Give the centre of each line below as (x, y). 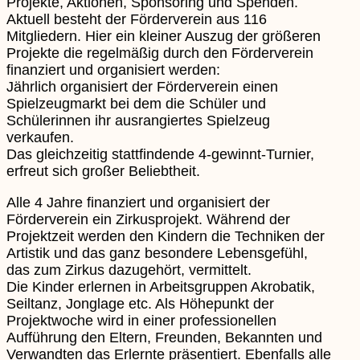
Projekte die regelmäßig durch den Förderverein (160, 53)
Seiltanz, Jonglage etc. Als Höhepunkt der (140, 303)
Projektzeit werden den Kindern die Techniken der (166, 236)
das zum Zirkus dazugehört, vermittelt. (129, 270)
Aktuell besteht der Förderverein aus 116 (137, 19)
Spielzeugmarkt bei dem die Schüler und (136, 103)
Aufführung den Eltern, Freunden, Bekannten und (164, 337)
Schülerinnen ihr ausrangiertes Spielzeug (138, 120)
